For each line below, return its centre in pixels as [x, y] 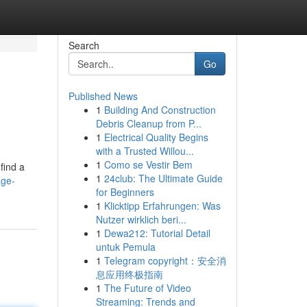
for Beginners [125, 192]
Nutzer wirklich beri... [141, 219]
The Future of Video [147, 288]
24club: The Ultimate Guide [163, 178]
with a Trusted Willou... [145, 151]
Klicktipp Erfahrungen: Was [162, 206]
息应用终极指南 [129, 274]
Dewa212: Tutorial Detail [157, 233]
